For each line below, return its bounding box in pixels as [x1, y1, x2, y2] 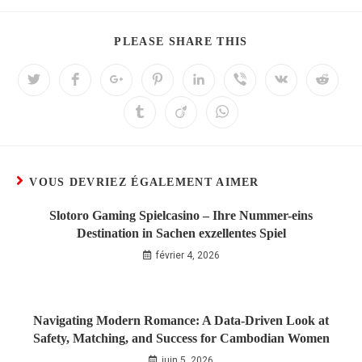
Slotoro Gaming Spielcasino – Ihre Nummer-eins [49, 208, 313, 222]
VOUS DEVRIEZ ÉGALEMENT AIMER [29, 176, 259, 188]
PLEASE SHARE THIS [114, 36, 248, 48]
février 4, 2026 [155, 250, 220, 261]
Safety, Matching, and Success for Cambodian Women [32, 331, 330, 345]
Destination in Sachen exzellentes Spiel [76, 226, 286, 240]
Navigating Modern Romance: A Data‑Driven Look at [33, 314, 329, 327]
